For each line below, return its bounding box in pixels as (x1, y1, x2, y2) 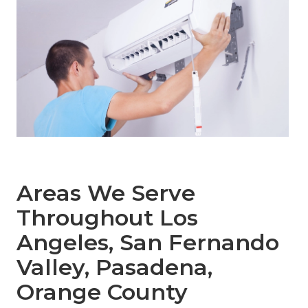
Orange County (16, 278, 188, 305)
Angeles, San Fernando (16, 228, 279, 256)
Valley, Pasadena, (16, 253, 212, 280)
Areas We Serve (16, 179, 195, 206)
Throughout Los (16, 203, 198, 231)
